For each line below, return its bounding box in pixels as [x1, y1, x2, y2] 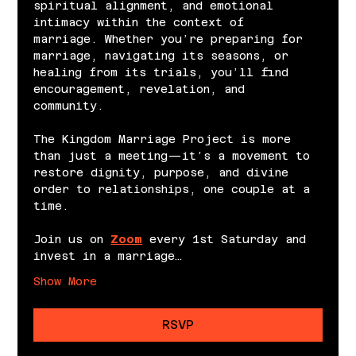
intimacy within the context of [33, 15, 252, 29]
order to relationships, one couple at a [33, 182, 318, 195]
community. [33, 99, 105, 112]
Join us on [33, 232, 111, 246]
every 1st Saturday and [142, 232, 314, 246]
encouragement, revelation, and [33, 82, 253, 95]
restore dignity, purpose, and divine [33, 165, 296, 179]
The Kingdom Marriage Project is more [33, 132, 299, 145]
